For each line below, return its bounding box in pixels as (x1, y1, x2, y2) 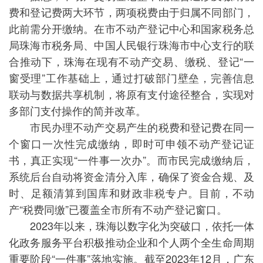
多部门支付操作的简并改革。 (9, 103, 146, 118)
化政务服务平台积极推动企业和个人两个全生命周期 (9, 234, 254, 249)
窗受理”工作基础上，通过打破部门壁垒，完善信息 (9, 70, 254, 85)
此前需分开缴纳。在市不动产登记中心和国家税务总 (9, 21, 254, 36)
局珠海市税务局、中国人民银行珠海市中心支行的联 (9, 37, 254, 52)
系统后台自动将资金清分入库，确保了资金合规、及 (9, 168, 254, 184)
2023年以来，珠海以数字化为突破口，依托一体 (9, 218, 254, 233)
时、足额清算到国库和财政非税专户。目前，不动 (9, 185, 254, 200)
